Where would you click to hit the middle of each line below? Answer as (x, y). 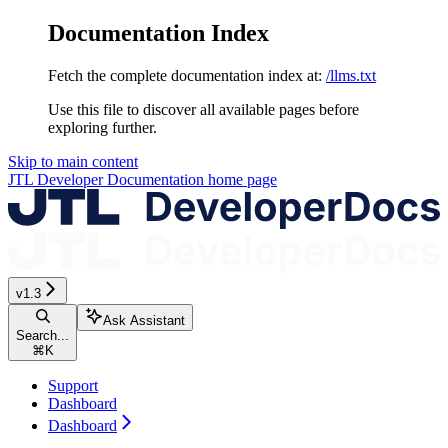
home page (240, 179)
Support (73, 385)
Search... (42, 335)
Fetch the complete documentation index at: (185, 75)
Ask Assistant (144, 320)
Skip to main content (73, 161)
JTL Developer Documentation (106, 179)
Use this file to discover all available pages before (203, 109)
